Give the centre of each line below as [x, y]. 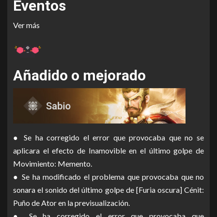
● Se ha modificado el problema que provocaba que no [108, 176]
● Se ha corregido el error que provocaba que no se [108, 137]
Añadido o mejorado [79, 76]
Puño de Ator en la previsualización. [71, 202]
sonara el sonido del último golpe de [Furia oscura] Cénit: [108, 189]
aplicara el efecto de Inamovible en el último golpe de [108, 150]
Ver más [26, 25]
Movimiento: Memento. [53, 163]
